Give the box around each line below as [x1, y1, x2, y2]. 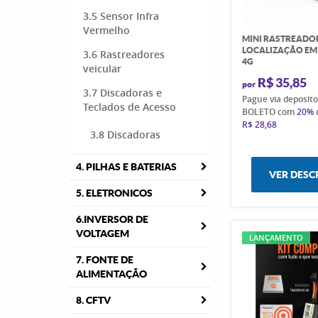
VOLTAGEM [76, 228, 129, 239]
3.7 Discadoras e [83, 86, 162, 99]
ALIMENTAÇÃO [76, 268, 147, 280]
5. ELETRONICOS [76, 187, 153, 199]
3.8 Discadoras [90, 128, 160, 141]
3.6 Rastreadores [83, 48, 165, 61]
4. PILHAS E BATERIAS [76, 161, 177, 172]
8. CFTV [76, 295, 111, 306]
